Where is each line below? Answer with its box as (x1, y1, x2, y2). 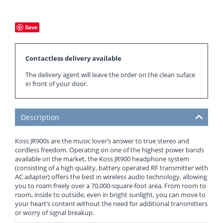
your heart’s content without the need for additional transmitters (15, 199, 208, 208)
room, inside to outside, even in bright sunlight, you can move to (15, 190, 206, 199)
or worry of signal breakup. (15, 208, 94, 217)
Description (21, 112, 59, 122)
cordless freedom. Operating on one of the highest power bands (15, 145, 204, 154)
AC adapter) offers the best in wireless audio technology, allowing (15, 172, 207, 181)
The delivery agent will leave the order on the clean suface (25, 70, 195, 79)
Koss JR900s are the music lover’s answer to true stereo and (15, 136, 189, 145)
